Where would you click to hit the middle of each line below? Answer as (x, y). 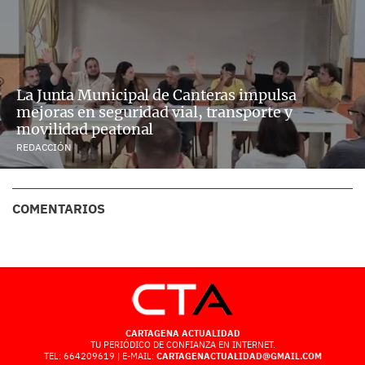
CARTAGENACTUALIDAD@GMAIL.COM (239, 356)
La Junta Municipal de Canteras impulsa (156, 95)
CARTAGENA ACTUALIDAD (182, 334)
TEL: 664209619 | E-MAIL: (100, 356)
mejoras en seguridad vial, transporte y (154, 112)
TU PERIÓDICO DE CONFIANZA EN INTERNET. (182, 345)
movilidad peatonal (85, 130)
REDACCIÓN (44, 147)
